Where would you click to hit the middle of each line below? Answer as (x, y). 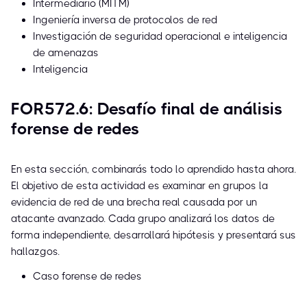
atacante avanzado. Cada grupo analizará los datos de (143, 219)
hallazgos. (35, 252)
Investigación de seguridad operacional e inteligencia (160, 37)
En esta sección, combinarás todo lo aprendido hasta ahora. (153, 170)
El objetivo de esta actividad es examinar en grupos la (139, 186)
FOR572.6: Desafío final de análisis (147, 109)
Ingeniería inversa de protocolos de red (125, 20)
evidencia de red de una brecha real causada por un (134, 202)
